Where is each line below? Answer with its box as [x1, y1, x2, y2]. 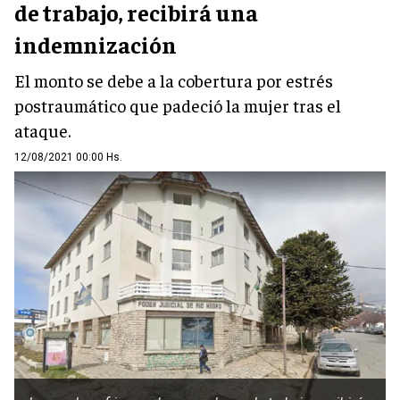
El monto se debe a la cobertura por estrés [14, 69, 333, 92]
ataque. [14, 119, 71, 142]
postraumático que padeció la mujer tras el [14, 94, 341, 117]
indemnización [14, 29, 177, 60]
